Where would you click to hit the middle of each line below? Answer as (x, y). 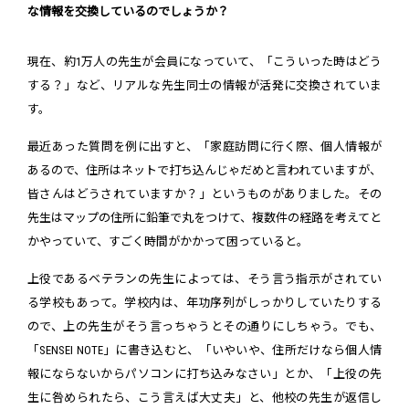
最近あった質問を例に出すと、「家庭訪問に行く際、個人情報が (204, 146)
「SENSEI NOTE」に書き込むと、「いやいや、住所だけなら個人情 (204, 350)
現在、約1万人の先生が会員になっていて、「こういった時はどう (204, 61)
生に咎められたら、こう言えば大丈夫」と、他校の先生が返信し (204, 397)
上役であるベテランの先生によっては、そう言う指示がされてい (204, 278)
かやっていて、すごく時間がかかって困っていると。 (168, 241)
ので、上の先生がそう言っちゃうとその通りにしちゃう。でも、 (204, 326)
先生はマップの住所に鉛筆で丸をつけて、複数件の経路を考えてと (204, 217)
